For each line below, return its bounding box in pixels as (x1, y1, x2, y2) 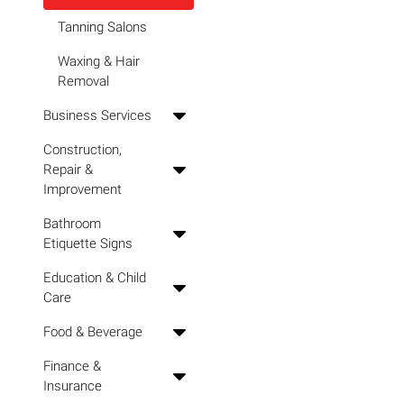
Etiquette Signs (43, 235, 133, 252)
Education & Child (43, 270, 146, 286)
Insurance (43, 378, 102, 394)
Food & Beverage (43, 324, 142, 340)
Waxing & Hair (58, 53, 140, 69)
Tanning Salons (58, 19, 147, 35)
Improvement (43, 181, 122, 197)
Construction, (43, 142, 122, 158)
